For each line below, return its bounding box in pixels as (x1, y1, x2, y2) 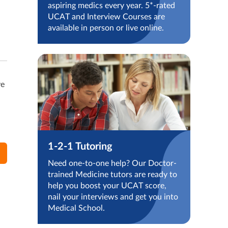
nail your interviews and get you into (48, 193, 178, 201)
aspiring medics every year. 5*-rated (48, 2, 175, 10)
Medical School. (48, 204, 105, 212)
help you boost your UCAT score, (48, 182, 166, 190)
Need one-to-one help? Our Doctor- (48, 159, 177, 167)
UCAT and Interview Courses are (48, 13, 165, 21)
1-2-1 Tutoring (48, 141, 112, 152)
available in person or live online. (48, 24, 164, 32)
